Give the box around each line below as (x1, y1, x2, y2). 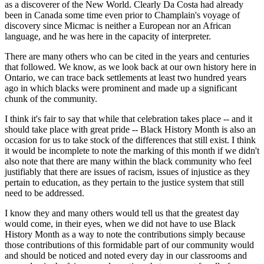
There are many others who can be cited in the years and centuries (5, 51, 249, 62)
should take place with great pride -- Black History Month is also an (5, 124, 256, 135)
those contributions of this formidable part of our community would (5, 240, 254, 250)
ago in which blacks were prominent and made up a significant (5, 83, 237, 94)
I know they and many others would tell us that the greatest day (5, 208, 239, 219)
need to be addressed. (5, 188, 84, 199)
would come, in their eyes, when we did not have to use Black (5, 219, 236, 229)
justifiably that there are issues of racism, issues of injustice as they (5, 167, 250, 177)
